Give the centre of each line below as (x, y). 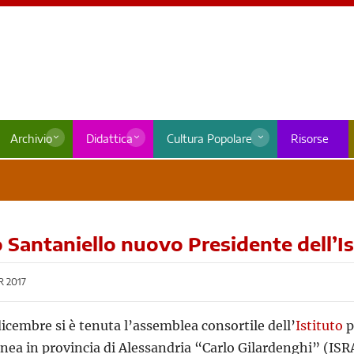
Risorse (309, 139)
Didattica (109, 139)
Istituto (319, 326)
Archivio (31, 139)
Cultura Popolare (209, 139)
